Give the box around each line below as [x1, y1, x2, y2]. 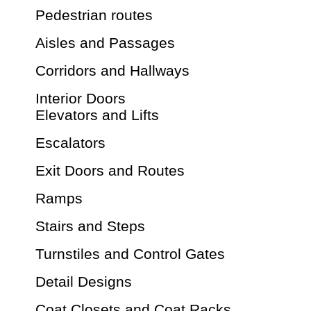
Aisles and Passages [35, 35, 175, 51]
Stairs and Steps [35, 218, 145, 235]
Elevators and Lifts [35, 107, 159, 124]
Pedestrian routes [35, 7, 153, 24]
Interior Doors [35, 90, 126, 107]
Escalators [35, 135, 106, 151]
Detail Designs [35, 274, 132, 290]
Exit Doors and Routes [35, 162, 185, 179]
